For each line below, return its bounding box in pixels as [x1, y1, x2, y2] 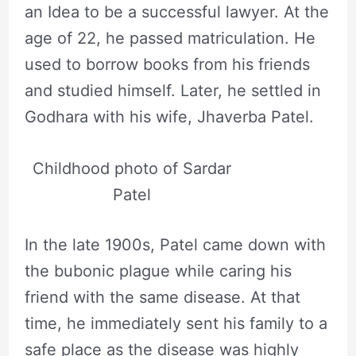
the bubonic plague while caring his [24, 261, 292, 281]
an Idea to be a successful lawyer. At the [24, 2, 329, 22]
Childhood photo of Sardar [32, 159, 231, 179]
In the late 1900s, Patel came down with [24, 235, 326, 255]
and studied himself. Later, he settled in [24, 81, 321, 101]
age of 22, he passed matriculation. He [24, 29, 315, 48]
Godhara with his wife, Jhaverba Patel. [24, 107, 314, 127]
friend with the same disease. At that [24, 288, 300, 308]
